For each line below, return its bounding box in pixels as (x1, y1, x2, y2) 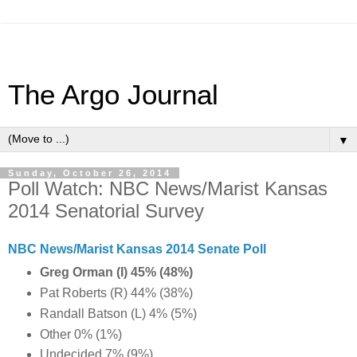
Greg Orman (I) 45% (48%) (39, 265, 193, 279)
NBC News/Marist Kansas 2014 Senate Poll (8, 241, 266, 256)
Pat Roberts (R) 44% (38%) (39, 285, 193, 300)
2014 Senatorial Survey (8, 200, 204, 222)
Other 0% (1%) (39, 327, 122, 341)
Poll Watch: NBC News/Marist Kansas (8, 178, 328, 199)
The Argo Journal (8, 80, 218, 110)
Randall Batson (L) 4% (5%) (39, 306, 197, 320)
